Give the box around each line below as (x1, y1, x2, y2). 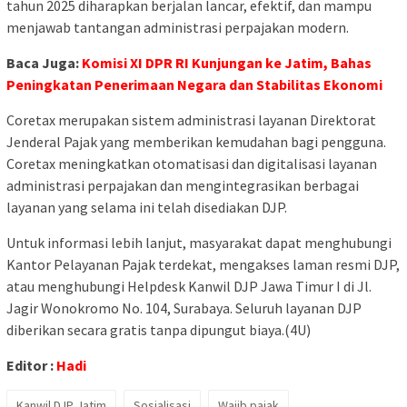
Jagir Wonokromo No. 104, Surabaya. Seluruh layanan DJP (6, 298, 362, 317)
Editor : (6, 355, 56, 374)
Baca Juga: (6, 53, 82, 72)
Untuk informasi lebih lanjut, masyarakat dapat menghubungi (6, 233, 392, 252)
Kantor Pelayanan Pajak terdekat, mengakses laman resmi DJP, (6, 254, 400, 273)
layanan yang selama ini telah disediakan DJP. (6, 197, 287, 216)
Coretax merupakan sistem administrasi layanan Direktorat (6, 110, 376, 129)
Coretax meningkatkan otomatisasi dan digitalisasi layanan (6, 154, 377, 173)
